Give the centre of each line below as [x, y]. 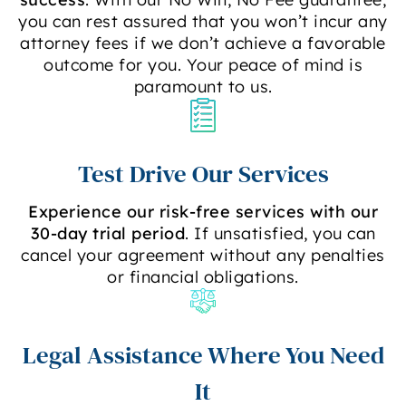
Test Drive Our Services [203, 173]
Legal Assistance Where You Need [203, 354]
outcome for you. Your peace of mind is [203, 65]
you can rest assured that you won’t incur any [203, 22]
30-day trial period [107, 233]
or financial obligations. [203, 276]
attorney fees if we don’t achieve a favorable [203, 43]
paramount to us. [203, 87]
